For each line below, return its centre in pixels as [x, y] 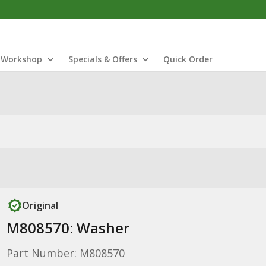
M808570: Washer [68, 228]
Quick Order [188, 59]
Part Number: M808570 [65, 253]
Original [40, 205]
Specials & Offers [103, 59]
